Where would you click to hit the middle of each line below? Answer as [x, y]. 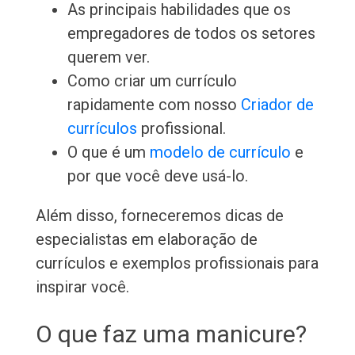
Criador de [277, 105]
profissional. [181, 129]
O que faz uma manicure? [171, 334]
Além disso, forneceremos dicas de [159, 216]
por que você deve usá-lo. [157, 176]
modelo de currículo [220, 153]
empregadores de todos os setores [191, 34]
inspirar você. [82, 287]
